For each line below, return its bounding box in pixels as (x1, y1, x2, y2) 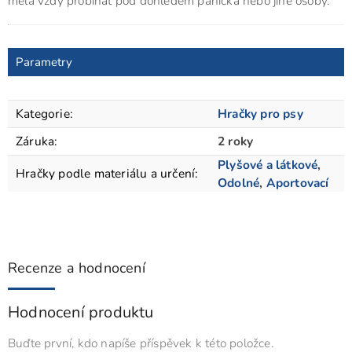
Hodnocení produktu (8, 301, 154, 323)
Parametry (16, 53, 72, 70)
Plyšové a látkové (218, 156, 318, 173)
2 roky (218, 132, 254, 149)
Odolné (218, 174, 260, 191)
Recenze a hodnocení (8, 258, 145, 277)
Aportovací (266, 174, 329, 191)
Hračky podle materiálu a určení (16, 164, 196, 181)
